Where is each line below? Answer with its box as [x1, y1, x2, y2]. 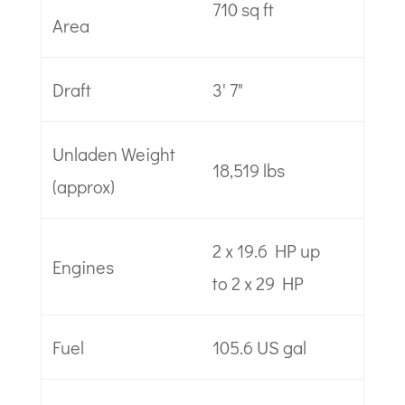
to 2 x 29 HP [212, 271, 304, 295]
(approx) [52, 174, 115, 198]
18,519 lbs [212, 158, 285, 182]
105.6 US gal [212, 335, 306, 359]
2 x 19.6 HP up [212, 239, 320, 262]
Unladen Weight [52, 142, 175, 165]
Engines [52, 255, 114, 278]
